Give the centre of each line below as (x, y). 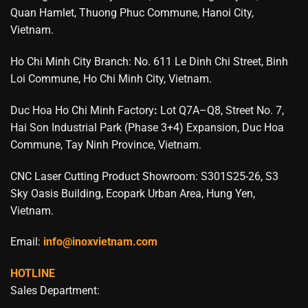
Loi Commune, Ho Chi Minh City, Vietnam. (111, 79)
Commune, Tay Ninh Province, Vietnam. (106, 144)
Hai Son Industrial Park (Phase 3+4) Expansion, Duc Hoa (147, 127)
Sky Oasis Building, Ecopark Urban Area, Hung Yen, (133, 193)
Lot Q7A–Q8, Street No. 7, (221, 110)
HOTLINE (33, 274)
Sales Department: (55, 291)
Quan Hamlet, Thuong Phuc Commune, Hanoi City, (132, 13)
